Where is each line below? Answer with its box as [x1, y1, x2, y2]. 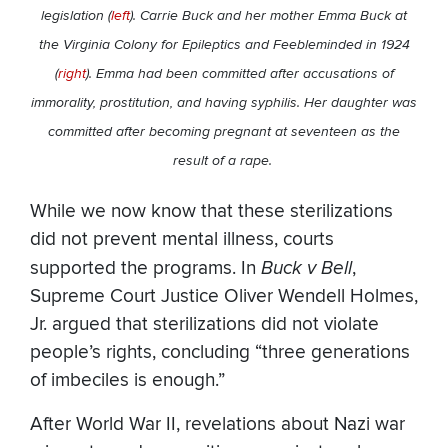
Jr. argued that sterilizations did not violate [30, 312, 379, 336]
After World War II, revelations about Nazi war [30, 412, 405, 436]
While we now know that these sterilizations [30, 199, 393, 223]
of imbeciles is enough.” [30, 368, 225, 392]
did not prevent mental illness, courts [30, 227, 334, 251]
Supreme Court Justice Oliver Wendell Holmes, [30, 284, 418, 308]
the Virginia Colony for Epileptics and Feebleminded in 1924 [38, 36, 410, 54]
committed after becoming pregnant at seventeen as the [48, 123, 400, 141]
